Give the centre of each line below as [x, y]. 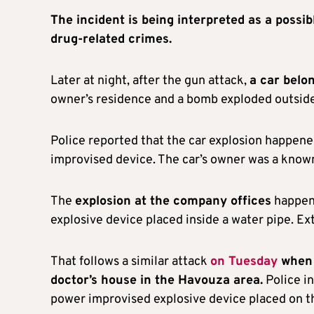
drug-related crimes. [111, 40]
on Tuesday [244, 262]
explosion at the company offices [173, 202]
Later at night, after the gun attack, [150, 81]
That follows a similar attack [130, 262]
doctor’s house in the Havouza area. [157, 281]
